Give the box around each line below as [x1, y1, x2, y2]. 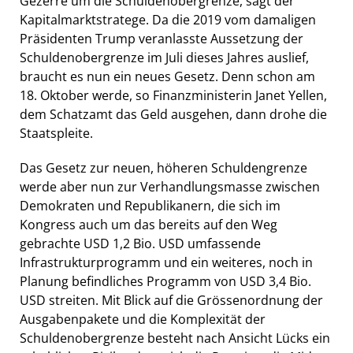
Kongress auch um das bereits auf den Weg [20, 215, 277, 233]
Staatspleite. [20, 124, 93, 142]
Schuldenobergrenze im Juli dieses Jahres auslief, [20, 48, 309, 66]
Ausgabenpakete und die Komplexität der [20, 310, 266, 328]
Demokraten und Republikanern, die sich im [20, 196, 281, 214]
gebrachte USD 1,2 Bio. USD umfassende [20, 234, 261, 252]
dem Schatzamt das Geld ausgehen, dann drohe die [20, 105, 327, 123]
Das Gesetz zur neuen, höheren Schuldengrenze [20, 158, 307, 176]
